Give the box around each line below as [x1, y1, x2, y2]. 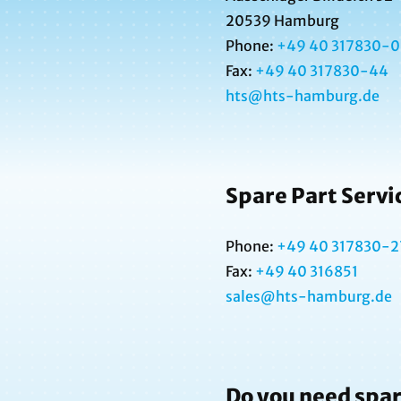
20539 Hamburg [226, 12, 339, 30]
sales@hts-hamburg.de [226, 287, 392, 306]
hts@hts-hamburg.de [226, 87, 380, 106]
